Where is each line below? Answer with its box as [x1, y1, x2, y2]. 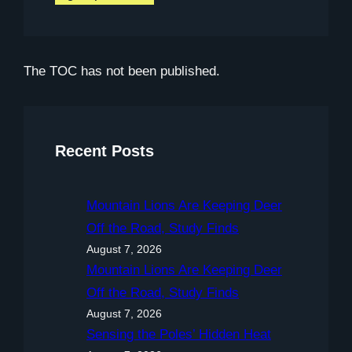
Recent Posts [55, 141, 154, 159]
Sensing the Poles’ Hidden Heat [86, 326, 271, 342]
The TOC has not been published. [24, 63, 220, 79]
